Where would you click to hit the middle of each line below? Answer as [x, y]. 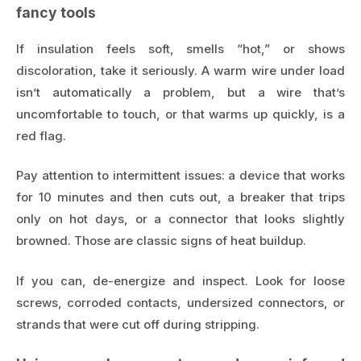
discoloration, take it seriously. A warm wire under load [180, 70]
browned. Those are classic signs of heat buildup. [161, 241]
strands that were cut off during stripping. [138, 324]
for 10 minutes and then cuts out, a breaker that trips [180, 197]
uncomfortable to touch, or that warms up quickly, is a [180, 114]
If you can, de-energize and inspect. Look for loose [180, 280]
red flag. [41, 135]
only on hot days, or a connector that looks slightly [180, 219]
